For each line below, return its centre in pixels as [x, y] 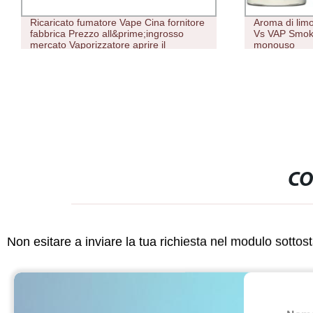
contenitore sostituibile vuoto [93, 56]
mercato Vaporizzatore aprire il [97, 45]
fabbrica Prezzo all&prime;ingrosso [107, 34]
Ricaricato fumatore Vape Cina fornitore [117, 23]
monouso [275, 45]
